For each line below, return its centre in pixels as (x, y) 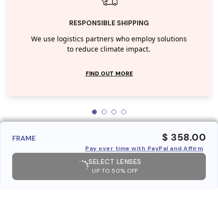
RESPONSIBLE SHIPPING (109, 23)
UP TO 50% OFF (115, 171)
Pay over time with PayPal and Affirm (144, 148)
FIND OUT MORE (109, 73)
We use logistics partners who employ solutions (109, 39)
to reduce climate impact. (109, 49)
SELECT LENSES (115, 161)
